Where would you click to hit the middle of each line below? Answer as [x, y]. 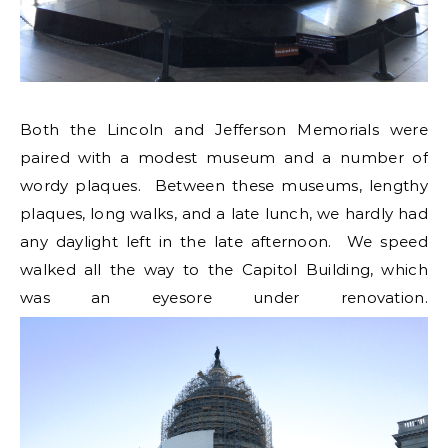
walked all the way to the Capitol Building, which [224, 269]
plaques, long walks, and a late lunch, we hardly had [224, 213]
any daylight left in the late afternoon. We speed [224, 241]
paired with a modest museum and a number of [224, 157]
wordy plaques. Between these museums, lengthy [224, 185]
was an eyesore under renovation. [224, 297]
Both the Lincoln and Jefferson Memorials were [224, 129]
